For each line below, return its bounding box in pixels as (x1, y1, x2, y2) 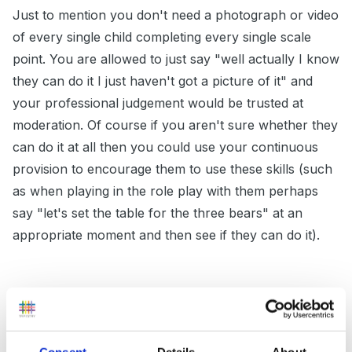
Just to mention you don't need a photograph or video (13, 7, 339, 24)
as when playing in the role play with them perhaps (13, 183, 318, 200)
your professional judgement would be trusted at (13, 95, 303, 112)
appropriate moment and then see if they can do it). (13, 227, 320, 244)
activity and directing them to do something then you (13, 318, 324, 335)
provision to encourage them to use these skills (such (13, 161, 332, 178)
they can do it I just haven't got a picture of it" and (13, 73, 313, 90)
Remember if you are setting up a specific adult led (13, 296, 315, 313)
